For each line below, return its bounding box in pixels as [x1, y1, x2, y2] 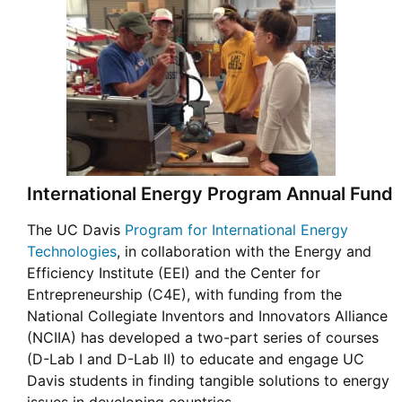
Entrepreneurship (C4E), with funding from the [27, 285, 342, 304]
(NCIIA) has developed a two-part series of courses [27, 328, 379, 347]
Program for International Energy [125, 221, 348, 240]
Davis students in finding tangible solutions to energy [27, 371, 389, 390]
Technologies [27, 242, 117, 261]
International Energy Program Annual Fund [27, 183, 393, 205]
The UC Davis [27, 221, 125, 240]
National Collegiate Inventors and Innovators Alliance [27, 307, 388, 326]
